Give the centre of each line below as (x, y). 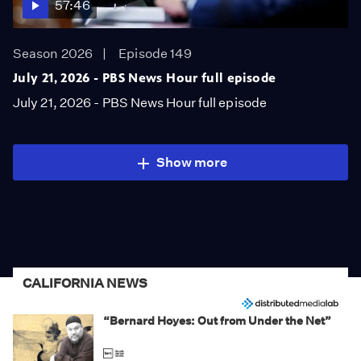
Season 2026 (53, 54)
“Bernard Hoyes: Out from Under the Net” (217, 321)
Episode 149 (156, 54)
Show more (192, 162)
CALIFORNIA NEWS (85, 283)
